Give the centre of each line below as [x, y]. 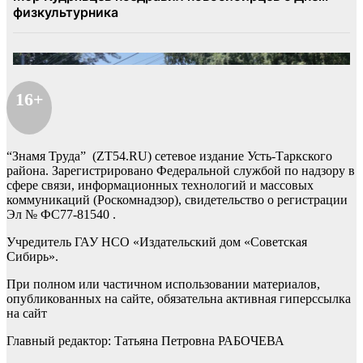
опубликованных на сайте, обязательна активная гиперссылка [179, 299]
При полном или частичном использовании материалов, [163, 284]
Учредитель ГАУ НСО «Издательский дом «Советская [157, 242]
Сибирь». [32, 257]
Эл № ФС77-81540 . [61, 215]
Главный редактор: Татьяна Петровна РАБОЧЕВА [145, 341]
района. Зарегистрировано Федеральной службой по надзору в [181, 171]
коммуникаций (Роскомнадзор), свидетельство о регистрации [177, 200]
